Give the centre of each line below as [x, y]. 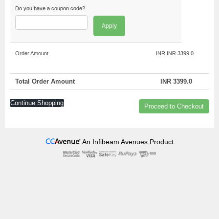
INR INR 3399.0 [175, 53]
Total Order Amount [45, 81]
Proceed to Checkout [174, 106]
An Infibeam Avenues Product [128, 142]
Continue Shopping [37, 103]
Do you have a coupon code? [50, 8]
